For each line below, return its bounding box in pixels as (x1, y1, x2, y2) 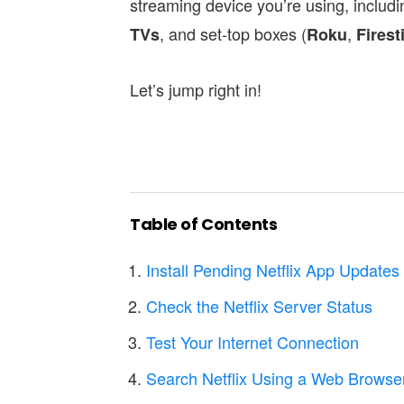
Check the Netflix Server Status (146, 294, 372, 318)
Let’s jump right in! (130, 78, 262, 102)
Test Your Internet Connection (146, 330, 359, 354)
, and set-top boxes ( (160, 22, 307, 46)
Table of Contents (130, 213, 278, 236)
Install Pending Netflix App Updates (146, 258, 399, 282)
